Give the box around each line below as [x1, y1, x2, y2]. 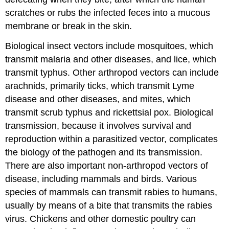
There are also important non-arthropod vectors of [5, 160, 209, 171]
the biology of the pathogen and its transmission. [5, 147, 203, 157]
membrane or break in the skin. [5, 20, 132, 31]
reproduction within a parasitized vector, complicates [5, 133, 218, 144]
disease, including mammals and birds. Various [5, 173, 197, 184]
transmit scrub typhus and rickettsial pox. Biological [5, 107, 214, 118]
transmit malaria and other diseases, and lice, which [5, 54, 217, 64]
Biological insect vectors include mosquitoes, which [5, 40, 214, 51]
